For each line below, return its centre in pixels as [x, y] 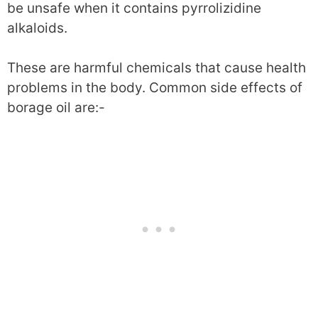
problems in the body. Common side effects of [155, 88]
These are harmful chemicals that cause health [157, 68]
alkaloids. [37, 28]
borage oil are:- [56, 108]
